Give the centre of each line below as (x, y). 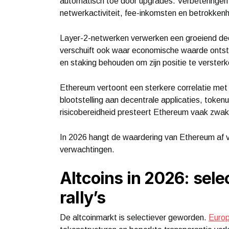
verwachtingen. (87, 149)
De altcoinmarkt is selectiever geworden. (134, 217)
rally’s (83, 197)
